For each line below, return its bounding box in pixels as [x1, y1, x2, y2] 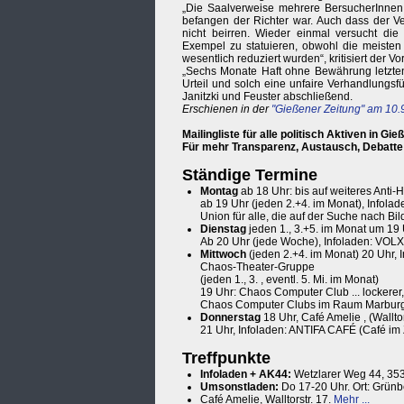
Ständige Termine [182, 166, 317, 185]
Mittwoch [200, 248, 246, 262]
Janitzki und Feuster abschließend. [182, 90, 353, 104]
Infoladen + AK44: [200, 368, 291, 381]
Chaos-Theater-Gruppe [200, 261, 315, 274]
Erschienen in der [182, 103, 271, 116]
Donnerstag [200, 311, 261, 325]
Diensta [200, 223, 240, 236]
